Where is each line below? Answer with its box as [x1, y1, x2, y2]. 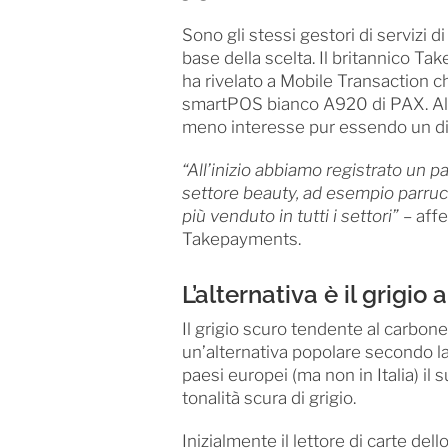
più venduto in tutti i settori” [181, 206, 399, 227]
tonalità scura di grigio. [181, 388, 356, 409]
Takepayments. [181, 229, 301, 250]
